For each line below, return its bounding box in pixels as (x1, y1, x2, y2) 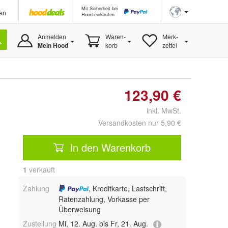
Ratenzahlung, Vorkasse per (58, 194, 150, 205)
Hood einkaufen (81, 11, 115, 18)
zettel (162, 41, 177, 49)
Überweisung (58, 204, 101, 215)
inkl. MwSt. (138, 105, 181, 116)
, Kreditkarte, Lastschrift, (89, 183, 167, 193)
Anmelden (37, 32, 66, 41)
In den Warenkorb (67, 139, 151, 155)
